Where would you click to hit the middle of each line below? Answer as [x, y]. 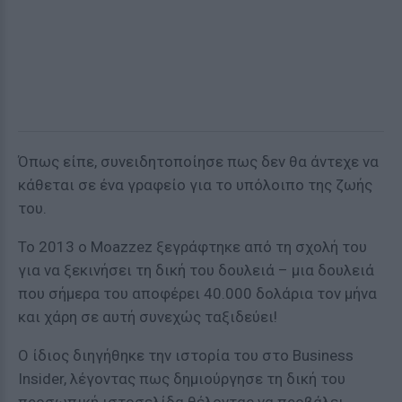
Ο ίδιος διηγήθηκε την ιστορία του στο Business [186, 355]
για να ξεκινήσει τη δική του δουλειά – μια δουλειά [196, 270]
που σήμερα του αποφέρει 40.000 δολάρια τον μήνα [197, 293]
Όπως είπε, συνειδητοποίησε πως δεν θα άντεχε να [198, 162]
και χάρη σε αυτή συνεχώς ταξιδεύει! [151, 317]
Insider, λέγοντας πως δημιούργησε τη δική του [182, 379]
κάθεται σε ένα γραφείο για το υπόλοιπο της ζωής [195, 185]
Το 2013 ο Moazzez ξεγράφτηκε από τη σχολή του [192, 247]
